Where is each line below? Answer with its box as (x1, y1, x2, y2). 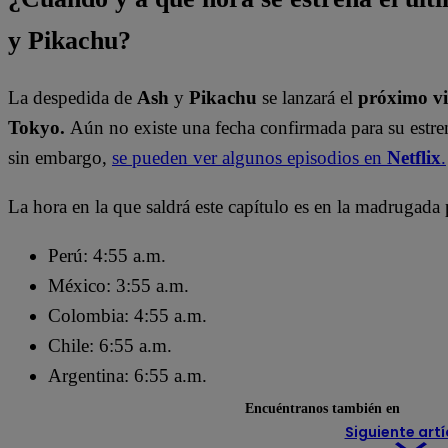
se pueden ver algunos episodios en (112, 147, 387, 169)
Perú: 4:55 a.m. (48, 245, 171, 267)
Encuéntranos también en (244, 400, 400, 416)
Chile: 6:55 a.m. (48, 335, 177, 357)
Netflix (387, 147, 441, 169)
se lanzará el (257, 87, 358, 109)
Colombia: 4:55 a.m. (48, 305, 212, 327)
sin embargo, (8, 147, 112, 169)
